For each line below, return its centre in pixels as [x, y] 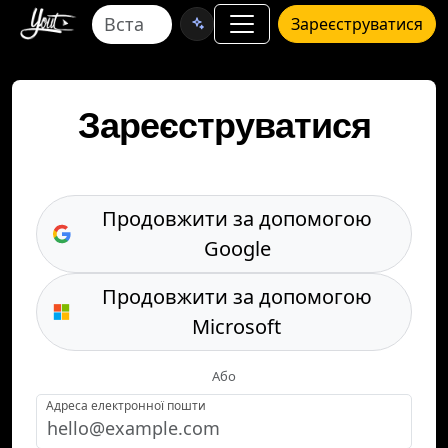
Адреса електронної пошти [126, 405]
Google [237, 248]
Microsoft [237, 326]
